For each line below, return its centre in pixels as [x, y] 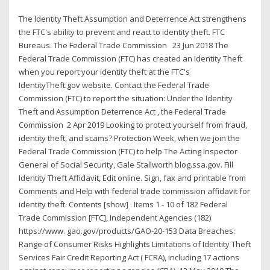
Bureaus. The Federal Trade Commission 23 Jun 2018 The [124, 46]
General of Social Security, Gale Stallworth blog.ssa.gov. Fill [126, 165]
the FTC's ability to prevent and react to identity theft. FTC [122, 32]
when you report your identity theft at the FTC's [105, 72]
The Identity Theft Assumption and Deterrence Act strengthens [133, 19]
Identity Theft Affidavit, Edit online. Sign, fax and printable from [133, 178]
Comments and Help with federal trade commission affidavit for [135, 191]
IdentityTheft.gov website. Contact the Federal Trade [114, 85]
